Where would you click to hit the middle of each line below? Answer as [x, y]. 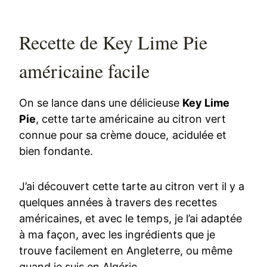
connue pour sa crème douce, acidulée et [123, 135]
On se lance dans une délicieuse [101, 103]
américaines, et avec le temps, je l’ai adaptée [131, 218]
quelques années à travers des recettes [118, 202]
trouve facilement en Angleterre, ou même [126, 250]
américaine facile [85, 70]
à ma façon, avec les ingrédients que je [117, 234]
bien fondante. [56, 151]
